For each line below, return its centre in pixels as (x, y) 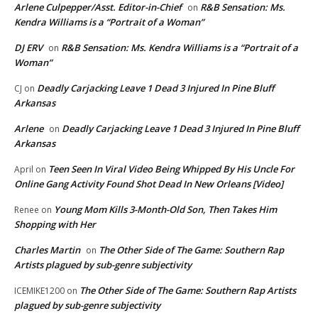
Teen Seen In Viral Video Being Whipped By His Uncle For (171, 169)
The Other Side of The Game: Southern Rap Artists (188, 291)
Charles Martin (47, 250)
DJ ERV (28, 48)
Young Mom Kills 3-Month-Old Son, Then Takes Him (165, 210)
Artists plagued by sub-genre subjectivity (103, 265)
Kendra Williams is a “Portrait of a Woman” (109, 22)
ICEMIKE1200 (39, 291)
